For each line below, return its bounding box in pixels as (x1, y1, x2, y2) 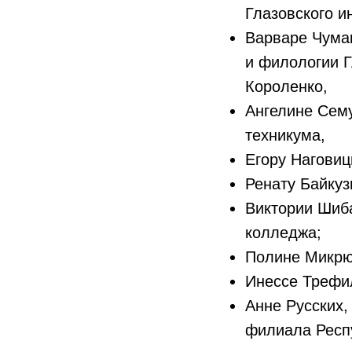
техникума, (245, 126, 325, 144)
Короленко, (245, 78, 328, 95)
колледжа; (245, 224, 321, 241)
